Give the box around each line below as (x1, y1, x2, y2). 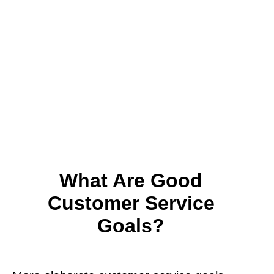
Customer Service (47, 191, 215, 214)
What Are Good (59, 169, 202, 191)
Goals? (97, 214, 165, 237)
